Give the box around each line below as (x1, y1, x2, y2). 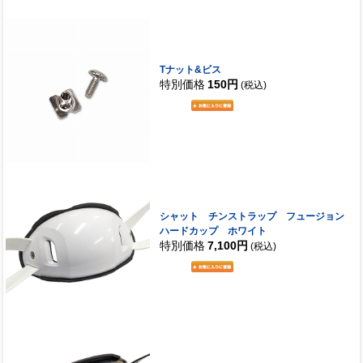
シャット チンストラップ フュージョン (159, 211, 344, 223)
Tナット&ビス (159, 64, 221, 76)
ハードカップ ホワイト (159, 225, 267, 237)
